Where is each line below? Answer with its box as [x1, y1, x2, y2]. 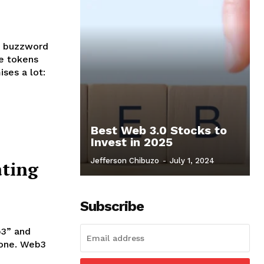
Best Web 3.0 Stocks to [91, 123, 227, 137]
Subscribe [80, 197, 144, 214]
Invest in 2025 [91, 134, 173, 149]
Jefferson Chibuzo [91, 156, 159, 165]
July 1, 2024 [170, 156, 214, 165]
